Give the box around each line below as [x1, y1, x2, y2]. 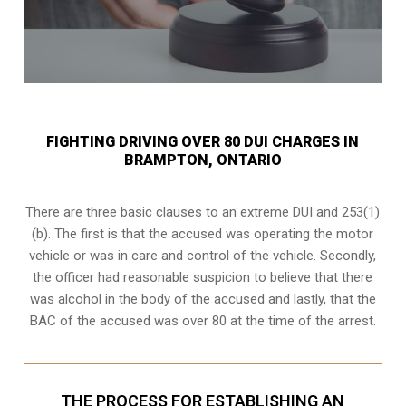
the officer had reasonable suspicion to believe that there [33, 268, 373, 285]
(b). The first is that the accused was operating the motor [32, 225, 374, 242]
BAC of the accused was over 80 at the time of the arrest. [29, 312, 376, 329]
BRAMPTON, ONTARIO [123, 150, 282, 169]
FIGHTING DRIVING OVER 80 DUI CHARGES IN [46, 132, 360, 150]
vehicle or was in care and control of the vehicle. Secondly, [29, 246, 377, 264]
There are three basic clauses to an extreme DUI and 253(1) [25, 203, 381, 220]
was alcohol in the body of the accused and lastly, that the [29, 290, 376, 307]
